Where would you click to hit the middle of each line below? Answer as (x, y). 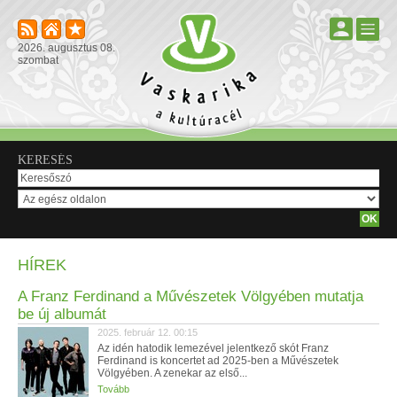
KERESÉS (45, 160)
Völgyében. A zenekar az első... (172, 373)
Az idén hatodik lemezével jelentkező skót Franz (213, 348)
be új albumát (62, 314)
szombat (38, 60)
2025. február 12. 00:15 (148, 332)
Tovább (113, 389)
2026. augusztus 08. (66, 48)
